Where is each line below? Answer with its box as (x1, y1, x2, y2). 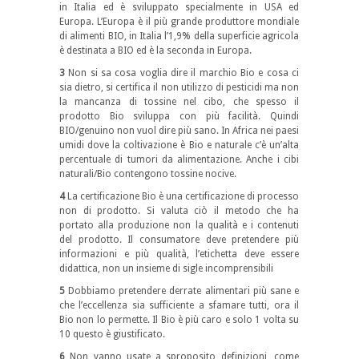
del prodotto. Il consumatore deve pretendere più (59, 233, 299, 245)
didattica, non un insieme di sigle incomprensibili (59, 262, 273, 274)
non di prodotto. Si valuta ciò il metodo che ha (59, 204, 299, 216)
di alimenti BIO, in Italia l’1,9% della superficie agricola (59, 30, 299, 42)
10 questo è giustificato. (59, 328, 165, 340)
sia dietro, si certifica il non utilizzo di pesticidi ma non (59, 81, 299, 93)
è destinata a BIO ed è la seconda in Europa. (59, 44, 252, 56)
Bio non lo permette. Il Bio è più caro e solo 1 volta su (59, 313, 299, 325)
